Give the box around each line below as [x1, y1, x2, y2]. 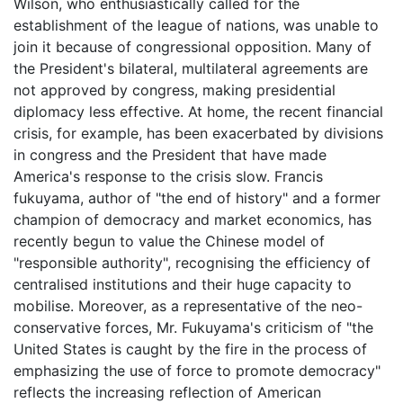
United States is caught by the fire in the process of [13, 340, 367, 358]
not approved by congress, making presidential [13, 81, 336, 99]
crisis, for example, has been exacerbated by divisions [13, 124, 383, 142]
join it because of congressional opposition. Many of [13, 38, 372, 56]
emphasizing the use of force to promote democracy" [13, 362, 381, 380]
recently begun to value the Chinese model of [13, 232, 325, 250]
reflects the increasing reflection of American [13, 383, 321, 401]
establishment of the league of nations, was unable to [13, 16, 379, 34]
